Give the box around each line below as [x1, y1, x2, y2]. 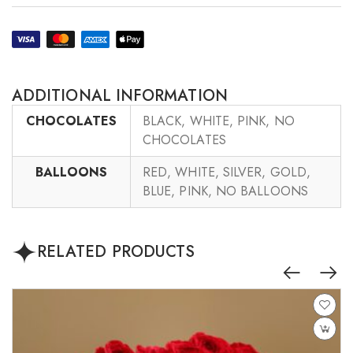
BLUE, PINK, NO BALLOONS [143, 182, 308, 201]
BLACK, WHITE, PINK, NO [143, 112, 295, 131]
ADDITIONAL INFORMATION [12, 84, 228, 108]
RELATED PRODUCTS [37, 240, 195, 264]
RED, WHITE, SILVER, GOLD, [143, 163, 311, 182]
